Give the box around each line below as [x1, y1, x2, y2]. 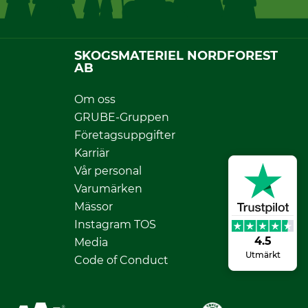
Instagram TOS [74, 217, 156, 231]
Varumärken [74, 181, 142, 195]
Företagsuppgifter [74, 128, 175, 142]
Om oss [74, 92, 115, 106]
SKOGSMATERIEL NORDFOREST [74, 47, 278, 63]
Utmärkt [245, 250, 280, 261]
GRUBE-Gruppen [74, 110, 169, 124]
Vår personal [74, 164, 142, 177]
